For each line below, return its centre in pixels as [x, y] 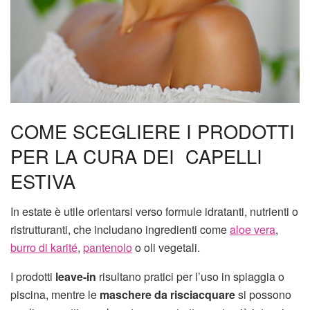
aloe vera [253, 230]
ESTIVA [43, 181]
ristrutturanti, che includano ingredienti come [120, 230]
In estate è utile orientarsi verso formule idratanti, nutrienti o [154, 212]
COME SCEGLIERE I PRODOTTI [153, 131]
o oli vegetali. [166, 248]
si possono [263, 295]
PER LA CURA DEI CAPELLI [136, 156]
